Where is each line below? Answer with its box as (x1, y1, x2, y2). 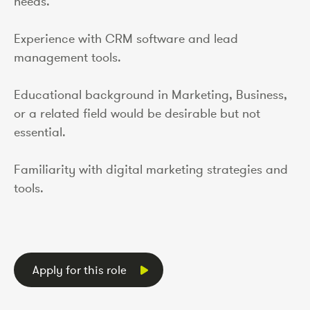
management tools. (14, 49, 121, 65)
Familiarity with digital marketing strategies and (14, 161, 288, 177)
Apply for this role (33, 262, 127, 277)
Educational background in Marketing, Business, (14, 86, 287, 102)
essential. (14, 124, 66, 140)
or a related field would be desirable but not (14, 105, 260, 121)
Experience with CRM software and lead (14, 30, 238, 46)
